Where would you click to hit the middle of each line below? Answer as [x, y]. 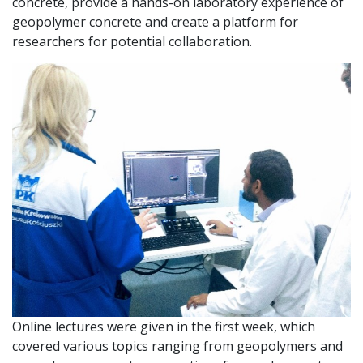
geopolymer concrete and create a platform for [155, 21]
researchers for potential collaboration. [132, 41]
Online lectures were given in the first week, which [164, 326]
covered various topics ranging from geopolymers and [177, 346]
